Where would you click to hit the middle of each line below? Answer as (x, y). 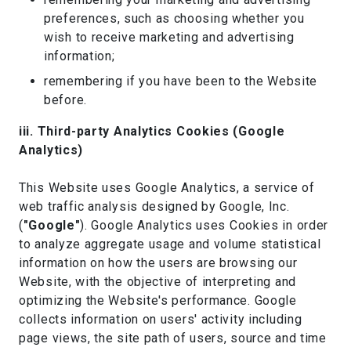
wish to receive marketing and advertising (169, 37)
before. (65, 100)
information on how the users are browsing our (158, 263)
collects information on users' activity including (161, 319)
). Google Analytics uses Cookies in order (204, 225)
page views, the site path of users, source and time (173, 338)
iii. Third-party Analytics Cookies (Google (152, 131)
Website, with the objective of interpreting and (157, 282)
